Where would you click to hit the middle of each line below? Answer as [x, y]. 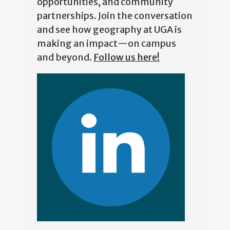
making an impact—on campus [107, 41]
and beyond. [65, 55]
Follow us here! [127, 55]
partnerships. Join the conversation [115, 13]
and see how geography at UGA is [109, 27]
